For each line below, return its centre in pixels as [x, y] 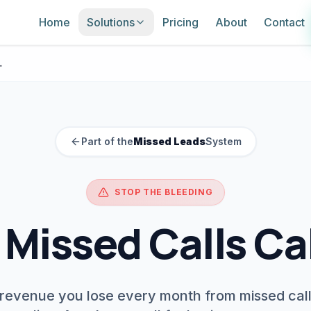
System [223, 141]
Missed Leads [169, 141]
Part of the [107, 141]
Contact [284, 22]
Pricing [180, 22]
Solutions [111, 22]
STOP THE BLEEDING [164, 192]
